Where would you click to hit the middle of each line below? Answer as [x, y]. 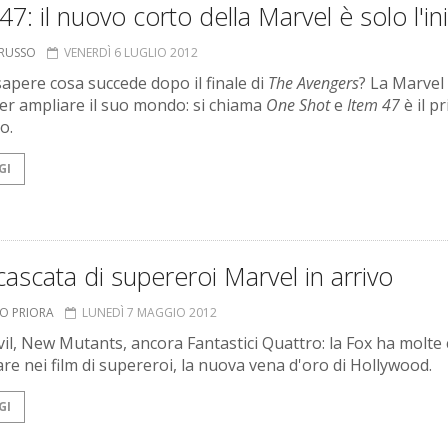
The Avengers [313, 83]
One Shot [298, 105]
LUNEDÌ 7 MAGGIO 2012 [149, 313]
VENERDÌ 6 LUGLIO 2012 [131, 53]
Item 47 [373, 105]
